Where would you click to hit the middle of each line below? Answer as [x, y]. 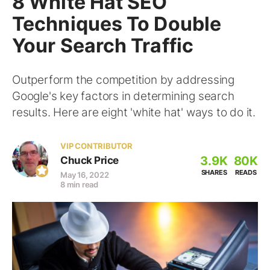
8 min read [79, 184]
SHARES [214, 172]
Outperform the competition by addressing [123, 80]
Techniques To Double [117, 24]
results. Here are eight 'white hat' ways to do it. [134, 112]
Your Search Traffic [103, 46]
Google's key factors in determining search [123, 96]
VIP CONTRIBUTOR [96, 146]
